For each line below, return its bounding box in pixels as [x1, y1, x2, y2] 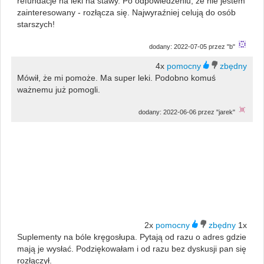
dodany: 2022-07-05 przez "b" [149, 42, 236, 50]
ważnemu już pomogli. [16, 84, 100, 94]
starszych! [16, 19, 55, 29]
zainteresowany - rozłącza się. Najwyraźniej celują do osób [16, 7, 236, 17]
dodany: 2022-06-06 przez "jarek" [138, 108, 236, 115]
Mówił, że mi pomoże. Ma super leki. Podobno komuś [16, 72, 216, 82]
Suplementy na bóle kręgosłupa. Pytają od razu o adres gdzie [16, 232, 246, 242]
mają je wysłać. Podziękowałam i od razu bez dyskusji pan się [16, 243, 246, 253]
